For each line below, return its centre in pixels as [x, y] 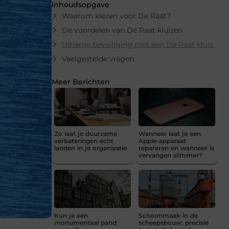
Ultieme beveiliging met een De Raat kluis [139, 44]
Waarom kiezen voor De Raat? [116, 16]
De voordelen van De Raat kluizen [122, 30]
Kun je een [71, 215]
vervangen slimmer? [170, 155]
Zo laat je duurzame [86, 133]
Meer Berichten [81, 82]
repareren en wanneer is [176, 148]
